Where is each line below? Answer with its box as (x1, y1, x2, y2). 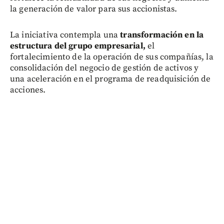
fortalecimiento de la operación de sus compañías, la (10, 51, 213, 63)
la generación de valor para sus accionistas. (10, 3, 177, 15)
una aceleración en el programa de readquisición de (10, 73, 211, 85)
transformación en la (118, 29, 204, 41)
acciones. (10, 84, 46, 96)
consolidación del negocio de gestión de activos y (10, 62, 199, 74)
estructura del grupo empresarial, (10, 40, 148, 52)
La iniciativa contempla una (10, 29, 118, 41)
